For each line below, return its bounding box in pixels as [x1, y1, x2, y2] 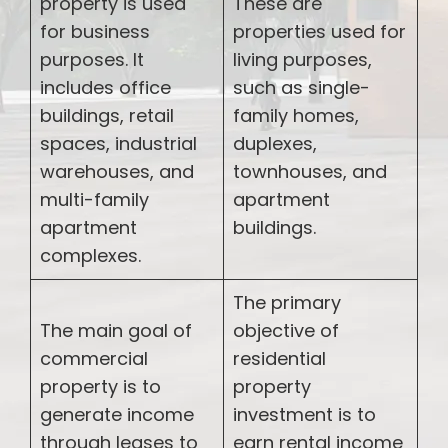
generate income [40, 401, 194, 427]
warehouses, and [40, 158, 194, 184]
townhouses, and [233, 158, 387, 184]
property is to [40, 373, 161, 399]
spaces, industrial [40, 130, 197, 156]
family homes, [233, 102, 359, 128]
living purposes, [233, 46, 372, 72]
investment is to [233, 401, 376, 427]
